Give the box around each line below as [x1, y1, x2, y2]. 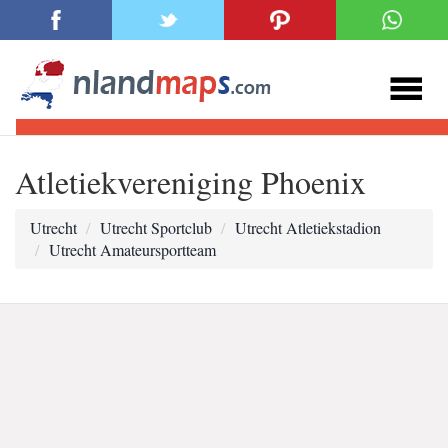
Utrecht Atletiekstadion [235, 217, 381, 238]
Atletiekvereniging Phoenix [15, 160, 366, 203]
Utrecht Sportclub [100, 217, 212, 238]
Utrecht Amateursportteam [49, 239, 216, 260]
